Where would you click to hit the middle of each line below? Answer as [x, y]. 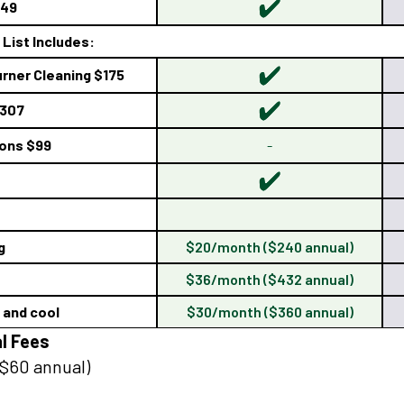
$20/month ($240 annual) [270, 247]
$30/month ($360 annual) [270, 312]
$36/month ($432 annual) [270, 279]
